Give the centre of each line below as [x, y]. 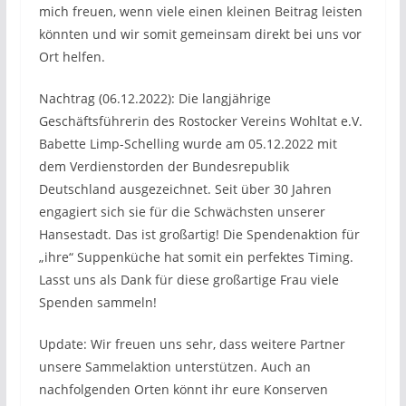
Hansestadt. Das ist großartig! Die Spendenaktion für [199, 234]
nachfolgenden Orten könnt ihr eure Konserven [183, 389]
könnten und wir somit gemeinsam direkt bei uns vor [200, 34]
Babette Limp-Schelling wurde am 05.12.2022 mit [188, 144]
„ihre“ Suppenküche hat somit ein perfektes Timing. [196, 257]
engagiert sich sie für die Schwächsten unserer [182, 212]
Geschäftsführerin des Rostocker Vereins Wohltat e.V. [200, 121]
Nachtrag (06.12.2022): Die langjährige [155, 98]
